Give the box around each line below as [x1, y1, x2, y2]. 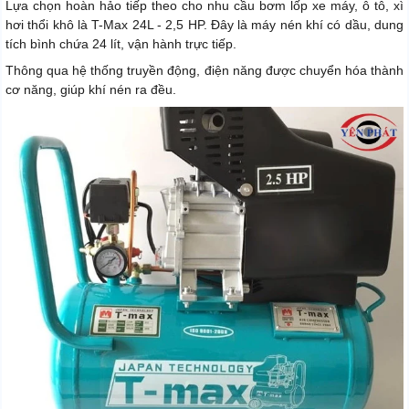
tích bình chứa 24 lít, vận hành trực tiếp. [5, 37, 236, 52]
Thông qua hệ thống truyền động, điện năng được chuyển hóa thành [5, 63, 404, 79]
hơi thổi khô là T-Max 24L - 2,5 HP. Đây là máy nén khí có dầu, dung [5, 17, 404, 33]
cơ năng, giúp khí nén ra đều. [5, 82, 176, 98]
